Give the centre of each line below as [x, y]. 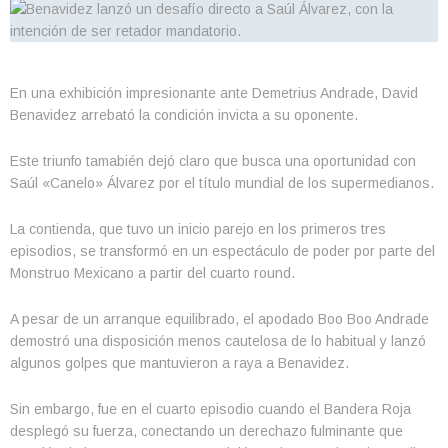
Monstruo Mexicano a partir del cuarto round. [152, 273]
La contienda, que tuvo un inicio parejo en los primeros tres [198, 229]
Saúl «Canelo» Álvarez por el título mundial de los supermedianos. [222, 183]
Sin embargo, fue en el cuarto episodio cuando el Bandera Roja [210, 409]
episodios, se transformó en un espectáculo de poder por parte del [222, 251]
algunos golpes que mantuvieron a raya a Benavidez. [179, 363]
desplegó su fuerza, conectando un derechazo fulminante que [206, 431]
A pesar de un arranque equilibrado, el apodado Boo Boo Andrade [219, 319]
